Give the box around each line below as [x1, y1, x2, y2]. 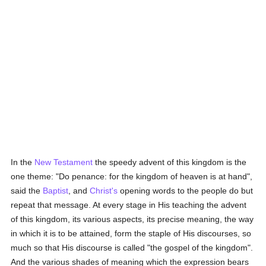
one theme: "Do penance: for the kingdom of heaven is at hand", [11, 172, 253, 181]
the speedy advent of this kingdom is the [93, 157, 247, 167]
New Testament [34, 157, 93, 167]
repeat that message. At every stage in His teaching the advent [11, 200, 247, 210]
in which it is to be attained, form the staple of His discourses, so [11, 229, 252, 238]
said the [11, 186, 43, 195]
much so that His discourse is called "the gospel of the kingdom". [11, 243, 254, 252]
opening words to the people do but [118, 186, 254, 195]
